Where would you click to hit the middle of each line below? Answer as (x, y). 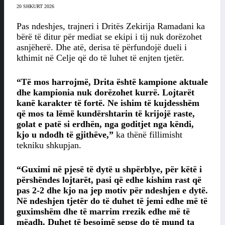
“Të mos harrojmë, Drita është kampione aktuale (112, 82)
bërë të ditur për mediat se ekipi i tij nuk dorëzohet (109, 37)
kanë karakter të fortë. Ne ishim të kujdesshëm (108, 103)
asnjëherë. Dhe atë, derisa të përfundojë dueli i (102, 47)
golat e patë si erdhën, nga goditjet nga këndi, (105, 124)
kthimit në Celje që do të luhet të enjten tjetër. (100, 58)
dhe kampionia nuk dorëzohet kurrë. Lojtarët (105, 93)
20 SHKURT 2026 (35, 7)
